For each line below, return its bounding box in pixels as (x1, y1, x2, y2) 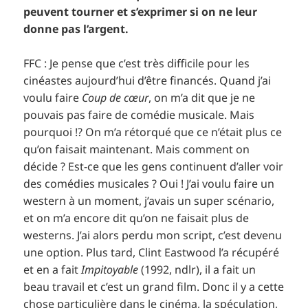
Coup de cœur (82, 90, 149, 106)
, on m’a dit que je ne (148, 90, 256, 106)
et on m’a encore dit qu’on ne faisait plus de (23, 210, 250, 226)
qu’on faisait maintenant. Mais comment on (23, 142, 250, 157)
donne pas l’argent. (23, 21, 129, 36)
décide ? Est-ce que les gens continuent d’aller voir (23, 159, 284, 175)
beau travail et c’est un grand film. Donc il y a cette (23, 279, 285, 295)
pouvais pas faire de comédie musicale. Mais (23, 107, 255, 123)
